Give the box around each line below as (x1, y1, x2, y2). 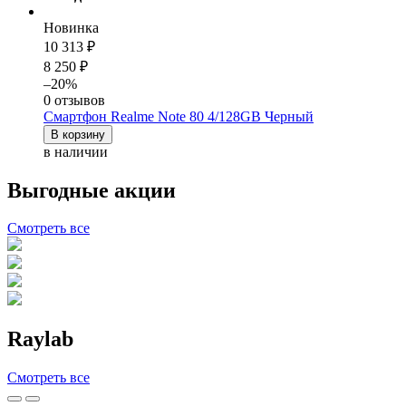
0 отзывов (43, 92, 105, 108)
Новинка (43, 19, 99, 35)
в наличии (43, 143, 108, 159)
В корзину (51, 127, 105, 141)
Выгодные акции (7, 178, 176, 202)
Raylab (7, 327, 73, 352)
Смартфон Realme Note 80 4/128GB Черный (43, 108, 314, 124)
